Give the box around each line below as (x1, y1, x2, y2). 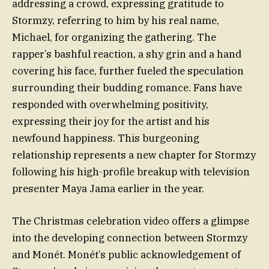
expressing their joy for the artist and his (12, 115, 210, 128)
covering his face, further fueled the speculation (12, 64, 244, 78)
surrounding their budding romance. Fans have (12, 81, 242, 95)
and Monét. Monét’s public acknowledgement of (12, 248, 241, 262)
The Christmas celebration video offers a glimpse (12, 214, 249, 228)
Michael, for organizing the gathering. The (12, 31, 216, 44)
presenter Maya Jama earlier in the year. (12, 182, 204, 196)
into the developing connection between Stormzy (12, 231, 247, 245)
